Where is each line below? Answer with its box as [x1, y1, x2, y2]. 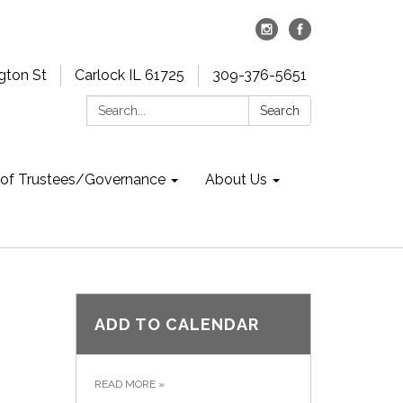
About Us [205, 171, 267, 188]
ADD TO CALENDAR [94, 315, 259, 334]
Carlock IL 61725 [75, 67, 184, 84]
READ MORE [94, 378, 158, 390]
